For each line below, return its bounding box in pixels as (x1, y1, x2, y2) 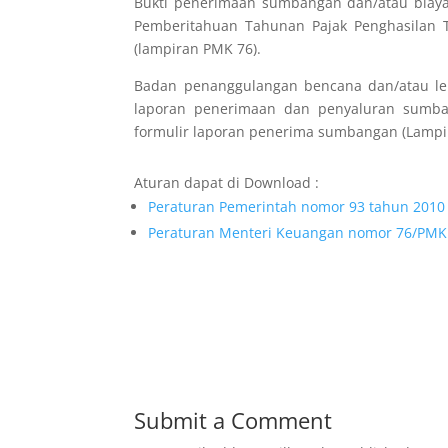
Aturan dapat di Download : (134, 173, 320, 193)
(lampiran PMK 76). (134, 39, 262, 59)
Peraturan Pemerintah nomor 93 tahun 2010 (148, 197, 446, 217)
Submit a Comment (134, 404, 333, 435)
